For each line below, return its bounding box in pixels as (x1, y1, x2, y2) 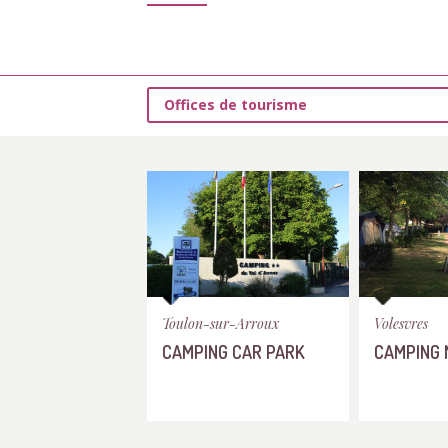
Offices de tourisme (164, 95, 307, 114)
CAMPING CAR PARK (162, 340, 305, 363)
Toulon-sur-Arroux (162, 314, 279, 333)
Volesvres (374, 314, 428, 333)
